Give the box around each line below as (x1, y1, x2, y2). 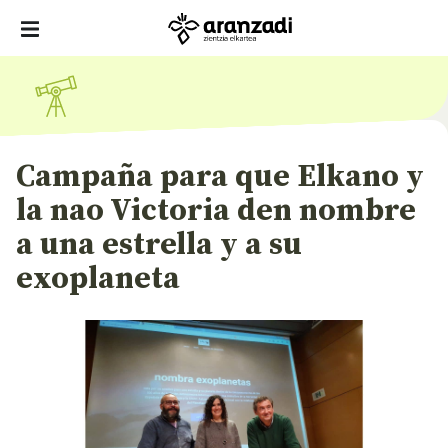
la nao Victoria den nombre (16, 192, 416, 230)
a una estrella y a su (16, 226, 302, 264)
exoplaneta (16, 260, 180, 298)
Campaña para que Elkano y (16, 158, 424, 196)
